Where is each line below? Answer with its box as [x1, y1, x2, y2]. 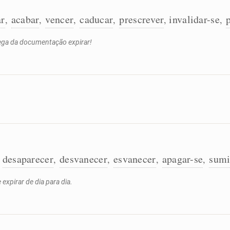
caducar [80, 12, 113, 26]
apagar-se [162, 152, 203, 166]
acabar [11, 12, 40, 26]
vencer [45, 12, 74, 26]
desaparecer [2, 152, 53, 166]
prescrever [119, 12, 164, 26]
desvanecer [59, 152, 107, 166]
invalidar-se [169, 12, 220, 26]
